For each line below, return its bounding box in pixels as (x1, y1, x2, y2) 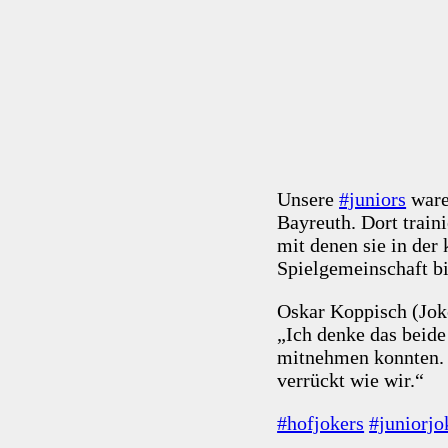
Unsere (277, 187, 340, 210)
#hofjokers (277, 411, 365, 434)
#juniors (339, 187, 407, 210)
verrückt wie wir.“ (277, 368, 425, 391)
